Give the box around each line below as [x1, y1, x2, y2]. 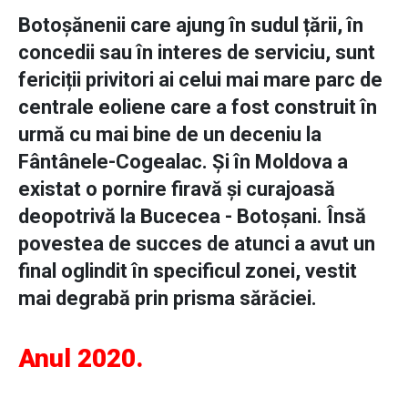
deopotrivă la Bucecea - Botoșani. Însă [18, 205, 366, 229]
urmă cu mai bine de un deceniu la [18, 123, 321, 147]
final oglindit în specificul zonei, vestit [18, 260, 357, 283]
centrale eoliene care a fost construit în [18, 96, 377, 119]
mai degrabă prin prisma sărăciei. [18, 287, 326, 311]
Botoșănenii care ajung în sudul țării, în [18, 14, 363, 37]
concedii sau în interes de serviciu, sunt [18, 41, 375, 65]
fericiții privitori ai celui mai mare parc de [18, 68, 382, 92]
